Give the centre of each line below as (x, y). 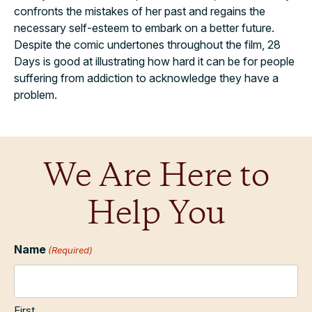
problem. (36, 94)
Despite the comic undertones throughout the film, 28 (147, 44)
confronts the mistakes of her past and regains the (140, 11)
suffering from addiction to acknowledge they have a (146, 78)
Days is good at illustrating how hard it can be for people (154, 61)
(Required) (71, 250)
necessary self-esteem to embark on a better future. (144, 28)
